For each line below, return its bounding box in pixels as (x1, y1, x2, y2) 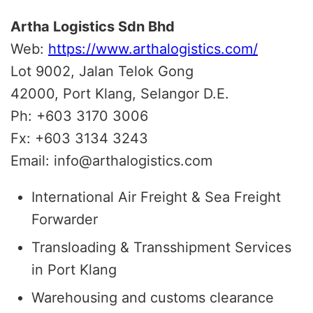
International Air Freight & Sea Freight (31, 188, 281, 205)
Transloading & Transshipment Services (31, 238, 291, 256)
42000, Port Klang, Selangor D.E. (10, 85, 229, 102)
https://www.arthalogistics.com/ (48, 40, 258, 57)
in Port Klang (31, 261, 117, 278)
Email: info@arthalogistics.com (10, 152, 212, 169)
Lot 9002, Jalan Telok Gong (10, 62, 194, 80)
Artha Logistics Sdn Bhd (10, 17, 175, 35)
